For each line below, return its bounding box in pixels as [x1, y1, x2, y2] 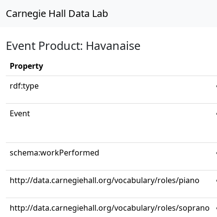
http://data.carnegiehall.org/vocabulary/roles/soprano [10, 202, 210, 213]
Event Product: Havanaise [6, 38, 140, 53]
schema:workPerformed [10, 147, 99, 158]
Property [10, 61, 43, 71]
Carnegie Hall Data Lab [6, 7, 108, 20]
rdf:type [10, 80, 39, 91]
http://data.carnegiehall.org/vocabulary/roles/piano [10, 175, 200, 186]
